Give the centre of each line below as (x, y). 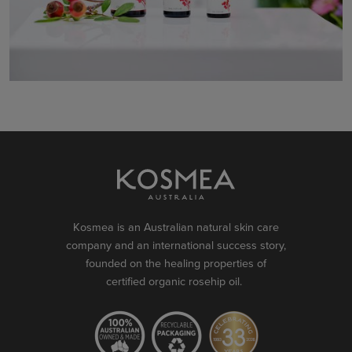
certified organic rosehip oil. (176, 282)
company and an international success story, (176, 246)
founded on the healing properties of (176, 264)
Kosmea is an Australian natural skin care (176, 227)
